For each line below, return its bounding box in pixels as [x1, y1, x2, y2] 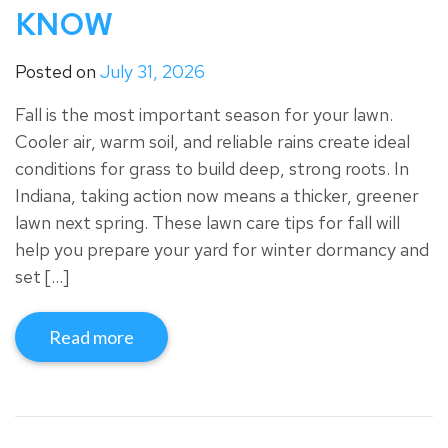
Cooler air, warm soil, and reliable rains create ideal [15, 130, 410, 154]
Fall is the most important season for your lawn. [15, 103, 393, 127]
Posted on [15, 60, 100, 84]
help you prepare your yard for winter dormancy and [15, 238, 429, 262]
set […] [15, 265, 69, 289]
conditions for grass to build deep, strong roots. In [15, 157, 409, 181]
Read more [49, 326, 134, 349]
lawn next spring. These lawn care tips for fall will [15, 211, 400, 235]
